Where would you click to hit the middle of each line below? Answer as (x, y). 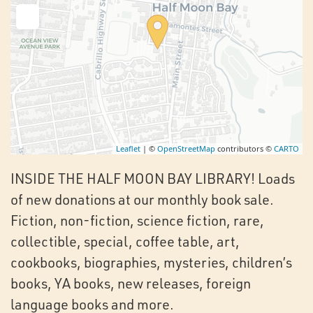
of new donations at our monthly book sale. (142, 199)
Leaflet (128, 148)
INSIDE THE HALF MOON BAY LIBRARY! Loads (153, 178)
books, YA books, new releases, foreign (131, 283)
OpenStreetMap (186, 148)
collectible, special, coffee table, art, (125, 241)
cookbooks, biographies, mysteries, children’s (151, 262)
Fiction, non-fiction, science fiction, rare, (137, 220)
